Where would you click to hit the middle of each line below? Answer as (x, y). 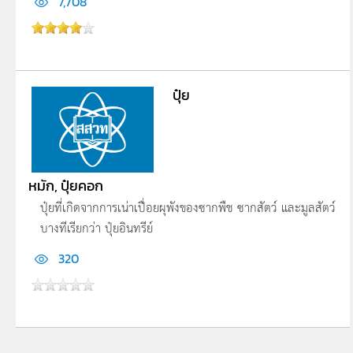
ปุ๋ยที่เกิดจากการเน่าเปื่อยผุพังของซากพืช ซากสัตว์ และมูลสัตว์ (188, 207)
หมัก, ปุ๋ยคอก (66, 186)
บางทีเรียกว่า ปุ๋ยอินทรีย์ (97, 228)
